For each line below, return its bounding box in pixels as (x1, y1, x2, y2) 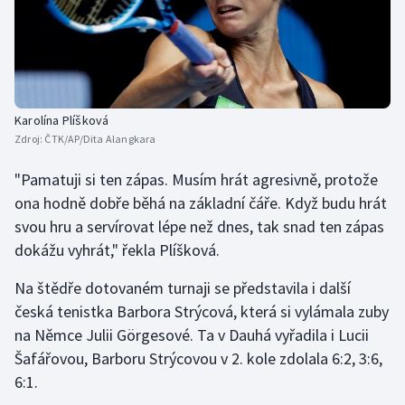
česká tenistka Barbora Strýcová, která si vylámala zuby (14, 300, 389, 322)
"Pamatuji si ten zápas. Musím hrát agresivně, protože (14, 168, 378, 190)
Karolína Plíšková (14, 111, 109, 128)
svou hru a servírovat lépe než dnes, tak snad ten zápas (14, 215, 384, 237)
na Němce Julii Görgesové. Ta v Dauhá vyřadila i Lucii (14, 324, 369, 345)
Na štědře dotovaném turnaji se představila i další (14, 277, 351, 298)
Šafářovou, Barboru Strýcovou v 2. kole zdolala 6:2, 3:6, (14, 347, 382, 369)
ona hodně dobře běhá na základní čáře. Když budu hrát (14, 192, 387, 213)
